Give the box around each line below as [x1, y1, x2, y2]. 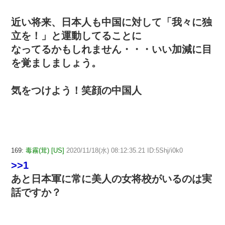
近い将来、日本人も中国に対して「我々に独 [11, 16, 212, 28]
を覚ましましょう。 [11, 57, 101, 68]
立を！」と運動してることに [11, 30, 142, 41]
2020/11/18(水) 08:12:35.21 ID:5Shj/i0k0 [66, 146, 183, 154]
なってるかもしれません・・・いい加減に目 [11, 43, 212, 55]
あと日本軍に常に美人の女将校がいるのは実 [11, 173, 212, 184]
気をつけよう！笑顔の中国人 [11, 84, 142, 96]
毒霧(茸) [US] [26, 146, 64, 154]
